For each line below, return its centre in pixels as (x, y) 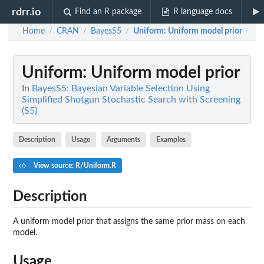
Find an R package (108, 12)
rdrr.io (27, 12)
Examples (171, 139)
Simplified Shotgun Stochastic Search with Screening (131, 100)
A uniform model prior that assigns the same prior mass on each (129, 221)
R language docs (202, 12)
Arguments (123, 139)
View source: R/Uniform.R (74, 165)
